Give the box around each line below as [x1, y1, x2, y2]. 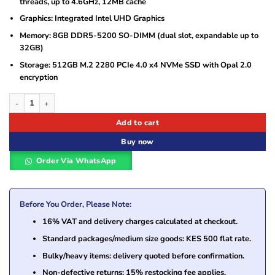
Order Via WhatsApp [36, 155, 117, 166]
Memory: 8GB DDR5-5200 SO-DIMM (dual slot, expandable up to [19, 29, 258, 41]
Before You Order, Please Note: [20, 199, 131, 211]
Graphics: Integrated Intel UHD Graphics [19, 13, 165, 25]
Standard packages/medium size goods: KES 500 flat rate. [42, 233, 251, 245]
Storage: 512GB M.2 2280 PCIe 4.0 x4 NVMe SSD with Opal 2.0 [19, 59, 252, 71]
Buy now [121, 136, 154, 147]
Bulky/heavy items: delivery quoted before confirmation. [42, 250, 244, 261]
